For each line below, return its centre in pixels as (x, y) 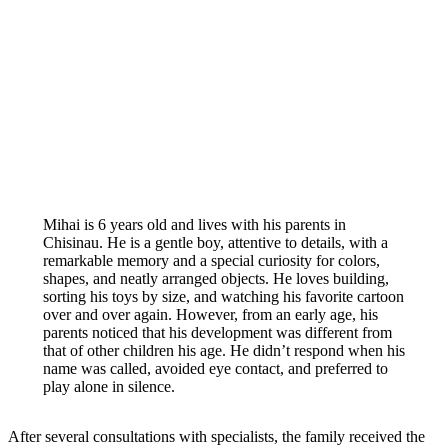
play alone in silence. (108, 386)
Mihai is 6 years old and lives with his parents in (194, 224)
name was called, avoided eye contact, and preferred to (215, 368)
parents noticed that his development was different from (217, 332)
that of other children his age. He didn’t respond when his (223, 350)
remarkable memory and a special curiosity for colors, (211, 260)
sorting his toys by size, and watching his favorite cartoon (223, 296)
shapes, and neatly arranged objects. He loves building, (215, 278)
